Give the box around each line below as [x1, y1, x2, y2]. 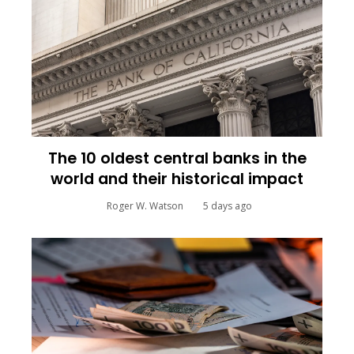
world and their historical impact [51, 168, 303, 190]
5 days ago [202, 199, 252, 213]
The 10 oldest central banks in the [47, 148, 307, 170]
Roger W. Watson [106, 199, 183, 213]
